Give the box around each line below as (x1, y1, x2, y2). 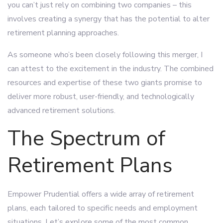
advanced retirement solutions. (7, 105, 115, 116)
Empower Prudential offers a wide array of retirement (7, 189, 194, 200)
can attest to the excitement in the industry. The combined (7, 63, 214, 74)
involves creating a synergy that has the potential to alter (7, 13, 210, 24)
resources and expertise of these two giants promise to (7, 77, 202, 88)
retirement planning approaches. (7, 27, 119, 38)
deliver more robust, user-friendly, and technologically (7, 91, 194, 102)
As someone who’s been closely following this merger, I (7, 49, 203, 60)
